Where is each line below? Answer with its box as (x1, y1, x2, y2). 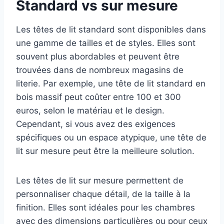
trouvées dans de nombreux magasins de (16, 64, 183, 75)
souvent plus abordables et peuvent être (16, 51, 179, 61)
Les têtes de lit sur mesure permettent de (16, 175, 183, 185)
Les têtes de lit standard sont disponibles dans (16, 24, 206, 34)
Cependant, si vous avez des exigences (16, 118, 175, 129)
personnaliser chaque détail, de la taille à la (16, 188, 190, 199)
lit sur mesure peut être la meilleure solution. (16, 145, 194, 156)
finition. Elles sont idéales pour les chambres (16, 202, 195, 212)
